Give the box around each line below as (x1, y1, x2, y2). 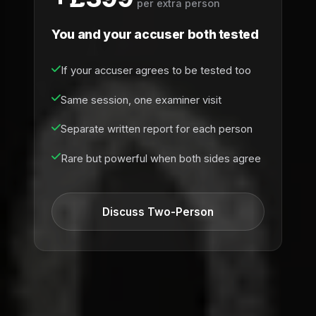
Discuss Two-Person (102, 205, 214, 219)
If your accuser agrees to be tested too (61, 64, 251, 78)
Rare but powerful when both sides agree (61, 152, 261, 165)
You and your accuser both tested (51, 26, 259, 42)
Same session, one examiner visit (61, 93, 221, 107)
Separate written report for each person (61, 123, 253, 136)
